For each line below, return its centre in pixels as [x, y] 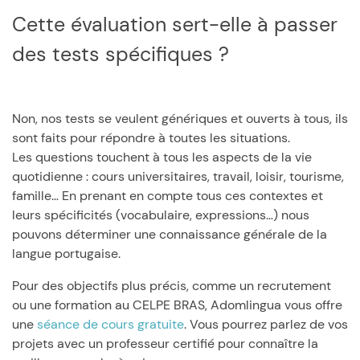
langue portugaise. [66, 254]
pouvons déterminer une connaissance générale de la [170, 234]
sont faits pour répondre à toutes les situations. [151, 138]
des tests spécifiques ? [121, 54]
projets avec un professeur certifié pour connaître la [165, 344]
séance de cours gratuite [110, 324]
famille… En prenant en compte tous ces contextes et [168, 196]
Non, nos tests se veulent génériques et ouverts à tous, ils [180, 119]
